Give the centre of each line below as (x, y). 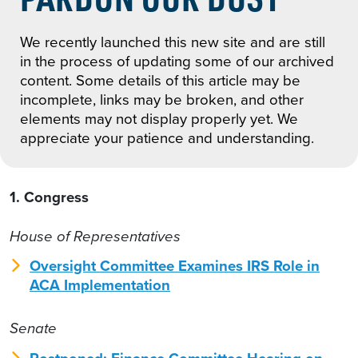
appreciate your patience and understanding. (167, 137)
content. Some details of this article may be (160, 80)
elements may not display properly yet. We (159, 118)
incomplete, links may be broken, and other (162, 99)
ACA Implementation (100, 285)
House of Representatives (95, 236)
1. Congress (49, 197)
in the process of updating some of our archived (177, 61)
